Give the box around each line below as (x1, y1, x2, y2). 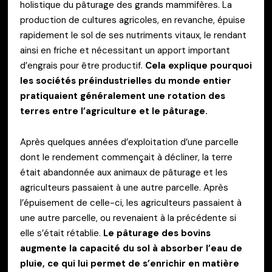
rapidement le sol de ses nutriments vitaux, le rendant (20, 29, 246, 41)
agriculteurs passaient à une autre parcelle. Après (20, 182, 228, 194)
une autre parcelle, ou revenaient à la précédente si (20, 212, 236, 225)
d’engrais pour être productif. (20, 59, 145, 72)
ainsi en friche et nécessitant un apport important (20, 44, 230, 56)
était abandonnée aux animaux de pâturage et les (20, 166, 228, 179)
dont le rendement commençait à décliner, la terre (20, 151, 233, 164)
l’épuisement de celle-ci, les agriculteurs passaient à (20, 197, 242, 209)
